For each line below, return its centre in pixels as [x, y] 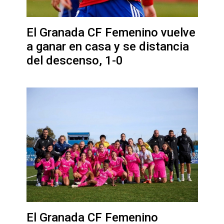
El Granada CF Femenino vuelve [111, 33]
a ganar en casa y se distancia [107, 47]
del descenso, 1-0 [74, 61]
